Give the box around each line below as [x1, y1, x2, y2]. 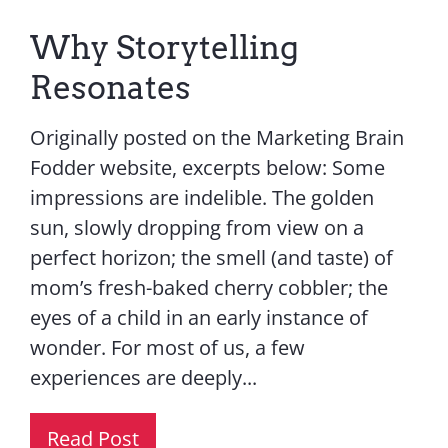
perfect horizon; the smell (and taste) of [29, 244, 393, 271]
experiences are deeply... [29, 364, 257, 391]
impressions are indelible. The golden [29, 184, 374, 211]
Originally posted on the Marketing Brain [29, 124, 404, 151]
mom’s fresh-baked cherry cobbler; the [29, 274, 388, 301]
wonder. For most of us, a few [29, 334, 305, 361]
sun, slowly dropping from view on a [29, 214, 364, 241]
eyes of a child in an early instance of [29, 304, 368, 331]
